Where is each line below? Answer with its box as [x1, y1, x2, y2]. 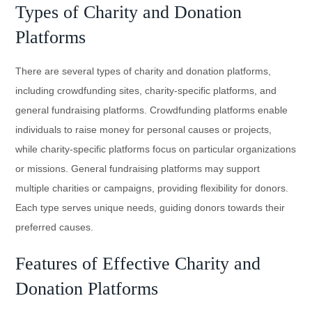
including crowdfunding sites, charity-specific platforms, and [15, 84, 277, 96]
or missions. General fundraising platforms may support [15, 162, 260, 174]
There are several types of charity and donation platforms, [15, 65, 272, 77]
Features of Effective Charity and [15, 253, 261, 274]
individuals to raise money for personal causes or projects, [15, 123, 272, 135]
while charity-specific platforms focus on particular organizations [15, 143, 297, 155]
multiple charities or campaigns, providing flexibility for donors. [15, 182, 289, 194]
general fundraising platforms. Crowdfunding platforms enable [15, 104, 288, 116]
